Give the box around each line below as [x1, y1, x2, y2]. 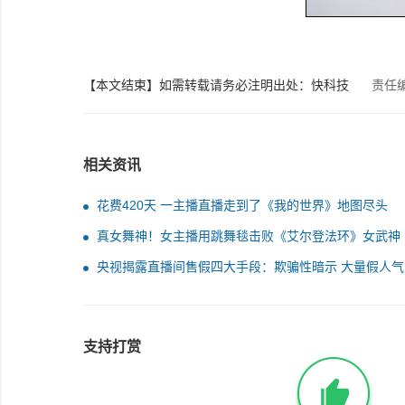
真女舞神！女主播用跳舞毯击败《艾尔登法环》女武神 [97, 229, 400, 243]
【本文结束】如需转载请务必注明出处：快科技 [83, 78, 349, 92]
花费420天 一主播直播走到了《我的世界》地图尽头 [97, 198, 388, 212]
